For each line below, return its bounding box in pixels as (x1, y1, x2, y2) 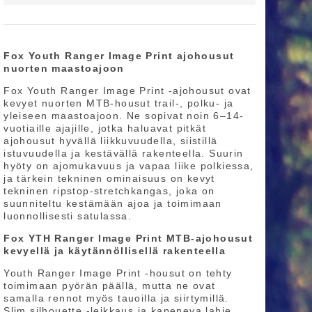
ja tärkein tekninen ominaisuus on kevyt (3, 172, 215, 184)
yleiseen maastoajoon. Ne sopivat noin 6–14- (3, 109, 244, 121)
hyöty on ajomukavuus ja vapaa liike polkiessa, (3, 159, 254, 171)
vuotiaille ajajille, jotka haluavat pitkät (3, 122, 207, 134)
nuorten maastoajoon (3, 62, 125, 74)
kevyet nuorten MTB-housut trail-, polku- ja (3, 97, 234, 109)
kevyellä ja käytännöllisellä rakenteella (3, 244, 226, 256)
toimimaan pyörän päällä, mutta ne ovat (3, 279, 216, 291)
